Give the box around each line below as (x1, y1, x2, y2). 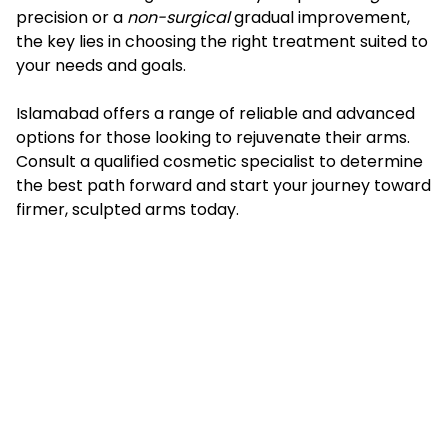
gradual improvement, (230, 5, 410, 29)
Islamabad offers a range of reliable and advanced (16, 101, 415, 125)
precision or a (16, 5, 127, 29)
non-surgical (127, 5, 230, 29)
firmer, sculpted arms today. (16, 197, 239, 221)
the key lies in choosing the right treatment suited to (16, 29, 428, 53)
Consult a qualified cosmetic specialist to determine (16, 149, 423, 173)
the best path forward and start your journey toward (16, 173, 431, 197)
